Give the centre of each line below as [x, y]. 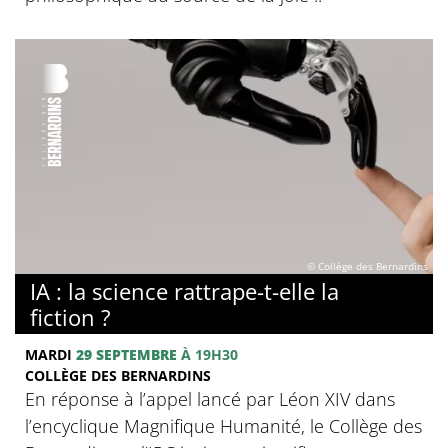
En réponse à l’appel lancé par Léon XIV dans [210, 398]
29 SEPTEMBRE [126, 354]
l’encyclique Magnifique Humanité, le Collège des [223, 425]
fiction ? [70, 316]
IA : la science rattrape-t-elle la [184, 290]
